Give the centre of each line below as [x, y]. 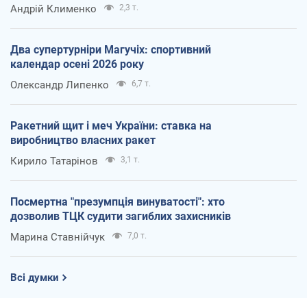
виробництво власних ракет [83, 140]
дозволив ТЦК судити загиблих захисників [121, 216]
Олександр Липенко [60, 85]
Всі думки [35, 277]
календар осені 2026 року [77, 64]
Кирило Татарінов [54, 161]
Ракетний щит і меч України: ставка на [111, 125]
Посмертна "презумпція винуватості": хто [118, 201]
